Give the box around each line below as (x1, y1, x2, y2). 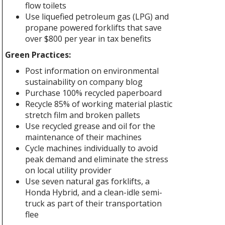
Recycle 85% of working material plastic (25, 98, 172, 109)
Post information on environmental (25, 65, 159, 76)
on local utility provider (25, 165, 111, 176)
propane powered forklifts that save (25, 22, 162, 33)
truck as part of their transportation (25, 198, 162, 209)
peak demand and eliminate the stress (25, 154, 168, 165)
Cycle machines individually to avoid (25, 143, 158, 154)
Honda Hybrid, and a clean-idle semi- (25, 187, 162, 198)
